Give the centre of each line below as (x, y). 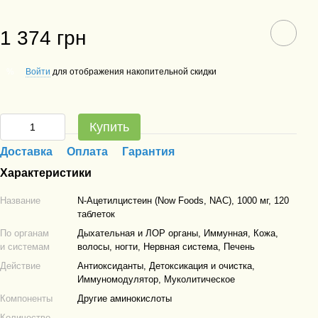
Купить (109, 127)
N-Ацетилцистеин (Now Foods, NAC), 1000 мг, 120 (183, 201)
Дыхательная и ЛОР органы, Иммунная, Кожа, (178, 233)
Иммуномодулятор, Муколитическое (156, 279)
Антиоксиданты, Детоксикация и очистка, (166, 266)
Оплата (87, 152)
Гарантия (148, 152)
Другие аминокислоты (125, 298)
